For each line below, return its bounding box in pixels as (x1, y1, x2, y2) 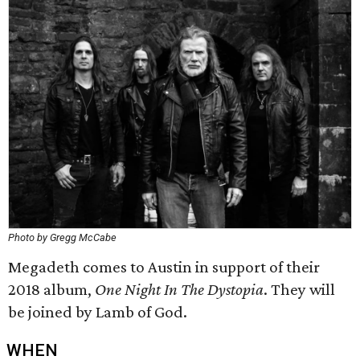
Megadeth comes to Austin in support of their (8, 257, 320, 276)
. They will (264, 280, 335, 299)
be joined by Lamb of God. (8, 302, 187, 321)
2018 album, (8, 280, 95, 299)
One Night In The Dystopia (95, 280, 264, 299)
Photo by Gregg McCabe (8, 231, 117, 243)
